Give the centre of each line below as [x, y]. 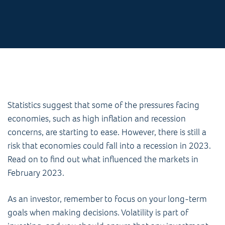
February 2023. [37, 173]
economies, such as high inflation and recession [97, 118]
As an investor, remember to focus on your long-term [107, 199]
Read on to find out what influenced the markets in [103, 159]
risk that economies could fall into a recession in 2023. [109, 145]
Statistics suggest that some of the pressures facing [103, 105]
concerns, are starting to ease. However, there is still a [107, 132]
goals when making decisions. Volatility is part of [98, 212]
